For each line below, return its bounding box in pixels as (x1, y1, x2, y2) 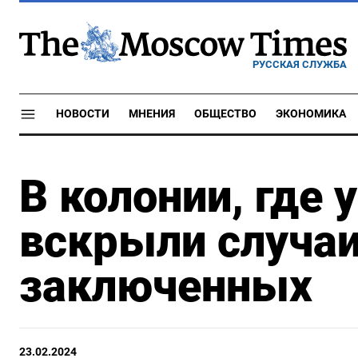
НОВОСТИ (56, 107, 109, 121)
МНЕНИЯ (129, 107, 175, 121)
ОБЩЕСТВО (194, 107, 257, 121)
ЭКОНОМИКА (276, 107, 346, 121)
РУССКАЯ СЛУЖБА (253, 58, 347, 70)
